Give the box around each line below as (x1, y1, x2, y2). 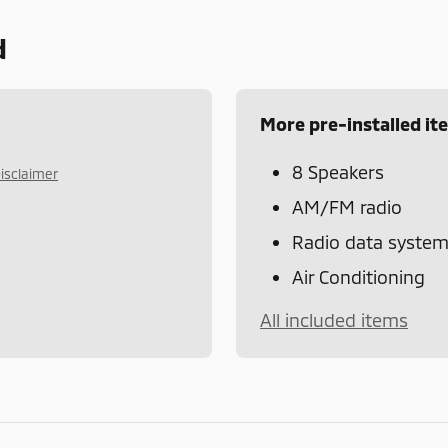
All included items (260, 309, 408, 332)
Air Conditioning (292, 266, 425, 289)
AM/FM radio (292, 196, 402, 219)
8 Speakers (292, 161, 384, 184)
